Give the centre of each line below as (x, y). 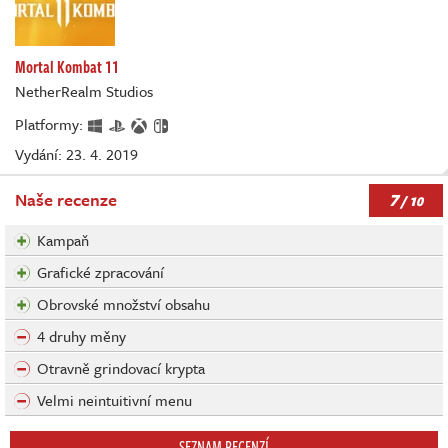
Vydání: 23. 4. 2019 (76, 154)
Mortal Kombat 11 (67, 66)
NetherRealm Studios (84, 90)
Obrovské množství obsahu (123, 304)
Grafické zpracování (100, 272)
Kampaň (63, 240)
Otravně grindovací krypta (121, 368)
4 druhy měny (81, 336)
